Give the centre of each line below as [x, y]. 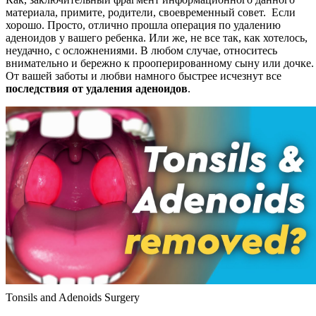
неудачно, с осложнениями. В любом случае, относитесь [141, 51]
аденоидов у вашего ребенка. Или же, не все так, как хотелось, [157, 38]
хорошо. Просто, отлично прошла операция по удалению [143, 25]
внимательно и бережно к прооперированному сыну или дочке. [160, 63]
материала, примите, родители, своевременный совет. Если [151, 13]
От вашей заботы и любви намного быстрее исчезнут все [144, 76]
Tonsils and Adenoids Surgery [73, 298]
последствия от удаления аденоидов [97, 89]
